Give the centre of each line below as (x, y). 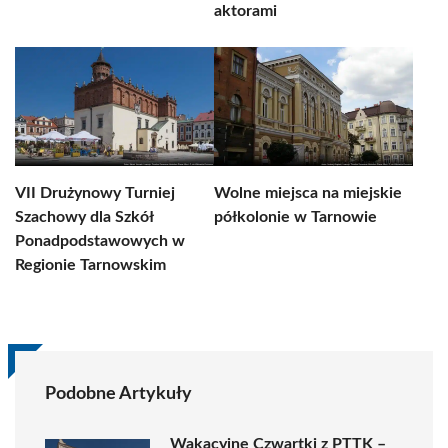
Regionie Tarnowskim (90, 265)
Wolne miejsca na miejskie (308, 193)
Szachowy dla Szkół (84, 217)
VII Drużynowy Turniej (95, 193)
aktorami (245, 11)
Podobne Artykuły (118, 394)
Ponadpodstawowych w (100, 241)
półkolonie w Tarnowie (295, 217)
